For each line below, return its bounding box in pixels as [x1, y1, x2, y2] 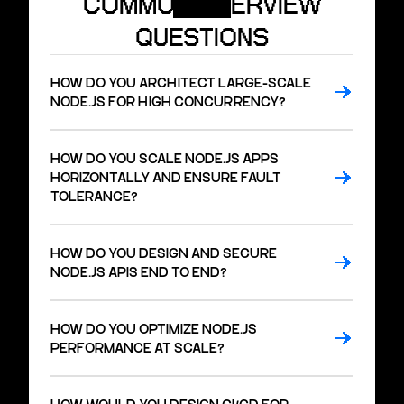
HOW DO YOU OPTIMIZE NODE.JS [50, 321, 257, 336]
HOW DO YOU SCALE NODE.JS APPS [50, 151, 279, 166]
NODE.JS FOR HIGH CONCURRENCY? [50, 94, 286, 109]
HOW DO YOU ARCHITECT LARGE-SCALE [50, 75, 311, 90]
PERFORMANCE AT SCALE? [50, 340, 225, 355]
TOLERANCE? [50, 188, 138, 204]
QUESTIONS [134, 22, 270, 53]
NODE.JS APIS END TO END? [50, 264, 227, 280]
